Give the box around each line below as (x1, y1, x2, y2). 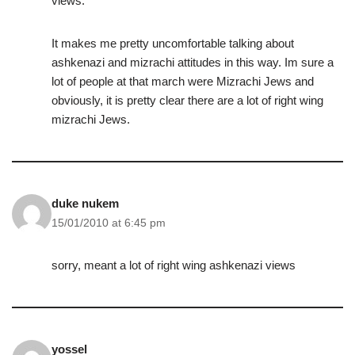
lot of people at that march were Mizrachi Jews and (52, 74, 314, 89)
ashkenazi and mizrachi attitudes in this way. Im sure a (52, 55, 334, 70)
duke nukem (52, 197, 119, 211)
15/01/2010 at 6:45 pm (52, 217, 166, 230)
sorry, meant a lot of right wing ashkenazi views (52, 258, 296, 273)
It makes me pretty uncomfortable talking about (52, 36, 294, 51)
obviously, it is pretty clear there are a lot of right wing (52, 94, 323, 108)
